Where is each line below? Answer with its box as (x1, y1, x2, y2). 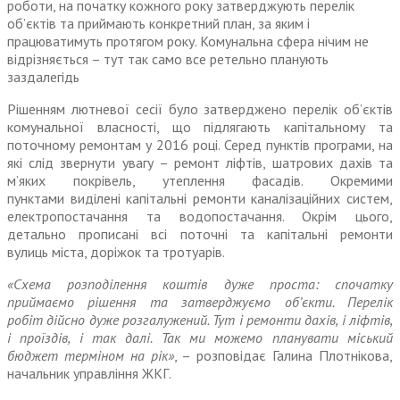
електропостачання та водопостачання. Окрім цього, (7, 207, 393, 226)
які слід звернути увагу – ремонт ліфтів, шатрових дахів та (7, 154, 393, 172)
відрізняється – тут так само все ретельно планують (7, 50, 329, 69)
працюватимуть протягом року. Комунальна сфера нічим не (7, 32, 369, 51)
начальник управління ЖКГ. (7, 364, 171, 383)
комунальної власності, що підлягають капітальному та (7, 118, 393, 137)
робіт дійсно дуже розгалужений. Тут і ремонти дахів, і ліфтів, (7, 311, 393, 329)
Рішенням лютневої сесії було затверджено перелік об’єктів (7, 100, 393, 119)
